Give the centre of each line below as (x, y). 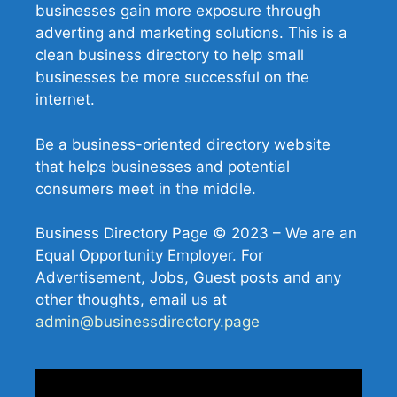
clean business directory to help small (170, 55)
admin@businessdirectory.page (148, 322)
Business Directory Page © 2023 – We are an (196, 234)
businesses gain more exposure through (178, 11)
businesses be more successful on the (172, 78)
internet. (65, 100)
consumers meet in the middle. (146, 188)
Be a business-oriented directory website (183, 144)
